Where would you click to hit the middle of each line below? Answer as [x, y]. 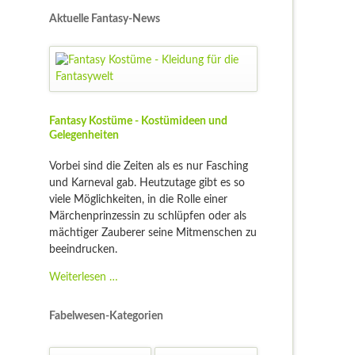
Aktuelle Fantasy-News [104, 19]
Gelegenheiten [84, 136]
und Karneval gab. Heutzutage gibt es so [147, 183]
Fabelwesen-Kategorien [106, 317]
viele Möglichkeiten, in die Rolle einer [138, 200]
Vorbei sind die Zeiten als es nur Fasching [148, 167]
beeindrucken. [83, 250]
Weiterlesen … [83, 278]
